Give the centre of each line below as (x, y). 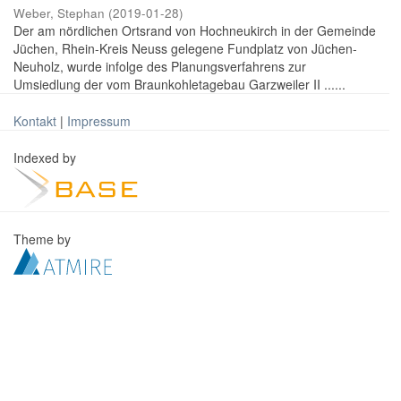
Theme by (44, 239)
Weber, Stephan (59, 13)
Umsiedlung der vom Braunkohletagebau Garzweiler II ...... (179, 84)
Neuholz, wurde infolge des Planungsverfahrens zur (160, 66)
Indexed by (47, 158)
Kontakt (35, 121)
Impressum (99, 121)
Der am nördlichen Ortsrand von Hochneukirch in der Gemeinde (195, 30)
